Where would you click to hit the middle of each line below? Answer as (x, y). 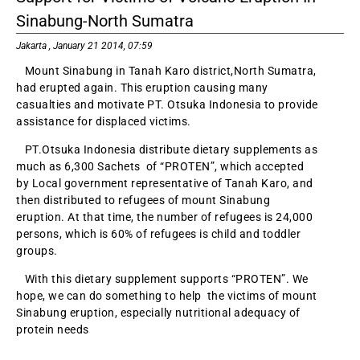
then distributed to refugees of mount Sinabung (143, 200)
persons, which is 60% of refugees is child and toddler (158, 234)
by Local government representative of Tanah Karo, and (165, 184)
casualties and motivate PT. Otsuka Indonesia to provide (167, 105)
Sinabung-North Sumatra (105, 21)
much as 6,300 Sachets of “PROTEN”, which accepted (160, 167)
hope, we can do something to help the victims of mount (167, 296)
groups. (37, 251)
